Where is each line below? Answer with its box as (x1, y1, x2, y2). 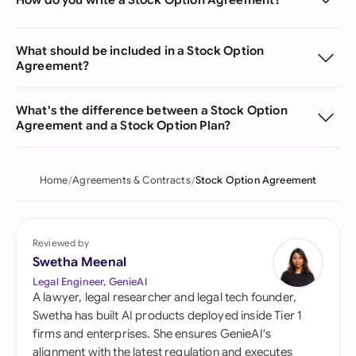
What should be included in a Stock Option (16, 43, 265, 58)
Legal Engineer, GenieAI (33, 275, 147, 288)
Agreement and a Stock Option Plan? (16, 118, 231, 133)
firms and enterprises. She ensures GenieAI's (33, 327, 272, 341)
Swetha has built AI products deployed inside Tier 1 (33, 308, 303, 323)
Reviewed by (33, 237, 89, 249)
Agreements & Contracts (72, 174, 191, 187)
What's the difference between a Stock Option (16, 103, 288, 118)
